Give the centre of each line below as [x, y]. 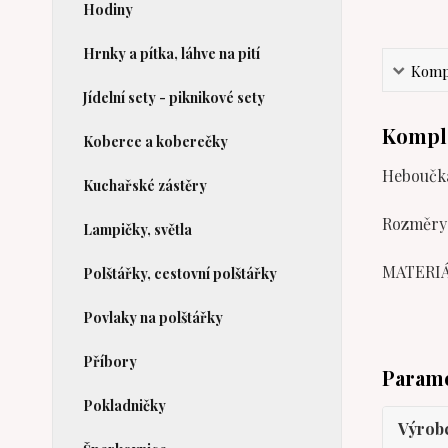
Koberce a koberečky [155, 141]
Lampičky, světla [137, 229]
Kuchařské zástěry [145, 185]
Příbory [110, 361]
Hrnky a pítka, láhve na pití [171, 53]
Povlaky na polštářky [153, 317]
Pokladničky [124, 405]
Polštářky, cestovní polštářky [180, 273]
